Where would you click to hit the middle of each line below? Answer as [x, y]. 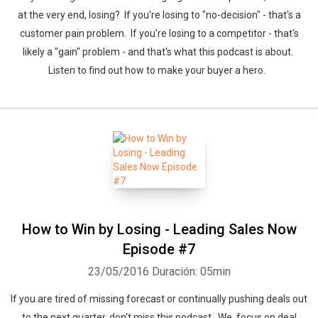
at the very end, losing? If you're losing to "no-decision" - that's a [159, 15]
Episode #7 [159, 249]
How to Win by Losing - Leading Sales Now [159, 229]
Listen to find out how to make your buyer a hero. [159, 70]
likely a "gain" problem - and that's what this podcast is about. [159, 52]
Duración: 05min [191, 272]
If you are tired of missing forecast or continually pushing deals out [159, 299]
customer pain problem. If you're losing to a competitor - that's [159, 33]
